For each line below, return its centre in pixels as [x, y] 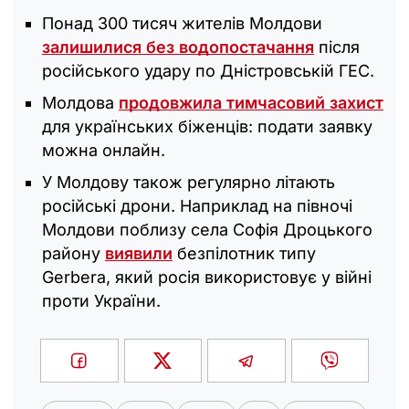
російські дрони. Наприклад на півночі [197, 206]
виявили [139, 254]
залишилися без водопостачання [178, 47]
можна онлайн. [104, 151]
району [73, 254]
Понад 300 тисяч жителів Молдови [182, 24]
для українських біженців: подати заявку [207, 127]
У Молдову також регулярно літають [189, 183]
